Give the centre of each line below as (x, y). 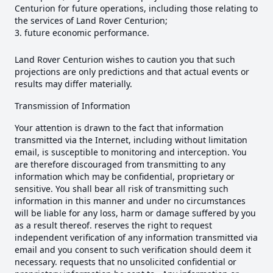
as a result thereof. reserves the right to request (113, 225)
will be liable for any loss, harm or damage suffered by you (135, 213)
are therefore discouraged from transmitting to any (120, 165)
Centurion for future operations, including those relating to (136, 9)
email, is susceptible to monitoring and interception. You (131, 152)
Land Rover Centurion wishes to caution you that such (125, 60)
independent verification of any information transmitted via (136, 238)
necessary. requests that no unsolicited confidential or (126, 262)
